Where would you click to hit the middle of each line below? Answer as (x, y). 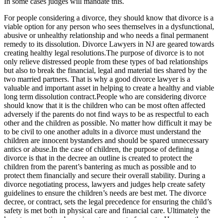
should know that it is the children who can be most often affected (105, 105)
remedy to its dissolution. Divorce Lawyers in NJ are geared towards (109, 44)
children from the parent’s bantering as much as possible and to (100, 166)
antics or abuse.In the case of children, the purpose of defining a (101, 149)
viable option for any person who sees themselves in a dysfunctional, (109, 26)
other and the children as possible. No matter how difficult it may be (108, 123)
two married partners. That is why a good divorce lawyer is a (97, 79)
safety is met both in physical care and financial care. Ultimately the (107, 210)
